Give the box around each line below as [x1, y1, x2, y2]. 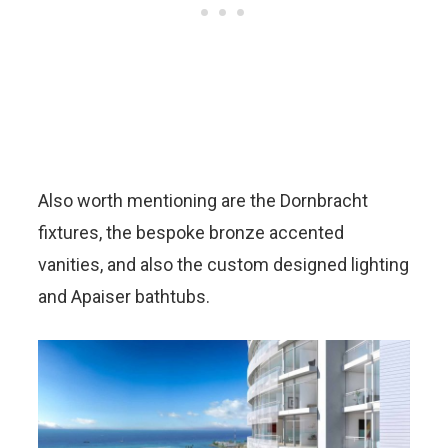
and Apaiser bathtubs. [38, 285, 210, 307]
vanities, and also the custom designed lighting [38, 253, 409, 275]
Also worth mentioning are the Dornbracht [38, 189, 368, 211]
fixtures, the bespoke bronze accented [38, 221, 344, 243]
